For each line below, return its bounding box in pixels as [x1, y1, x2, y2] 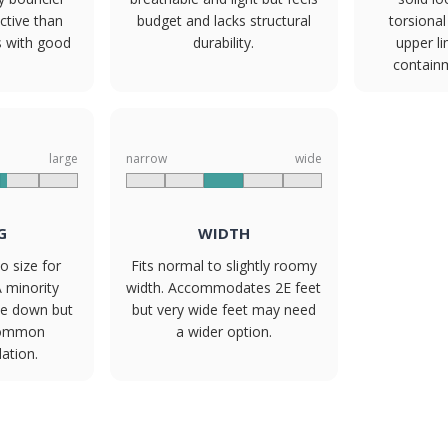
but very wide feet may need [131, 300, 316, 319]
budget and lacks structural [136, 11, 311, 30]
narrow [126, 150, 168, 167]
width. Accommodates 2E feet [126, 278, 322, 297]
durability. [193, 33, 255, 52]
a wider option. [175, 322, 272, 341]
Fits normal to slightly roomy [130, 256, 317, 275]
